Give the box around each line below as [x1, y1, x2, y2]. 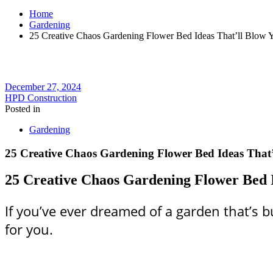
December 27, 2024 [5, 81, 81, 92]
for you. [5, 220, 53, 239]
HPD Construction [5, 92, 77, 103]
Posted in [5, 103, 40, 114]
